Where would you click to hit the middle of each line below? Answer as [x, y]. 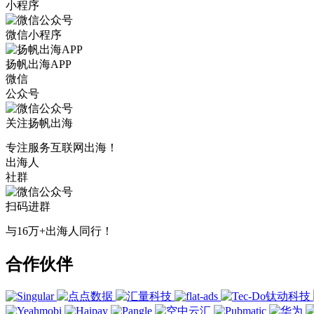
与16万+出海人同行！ [59, 231]
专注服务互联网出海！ [62, 148]
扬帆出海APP [39, 64]
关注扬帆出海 [39, 123]
